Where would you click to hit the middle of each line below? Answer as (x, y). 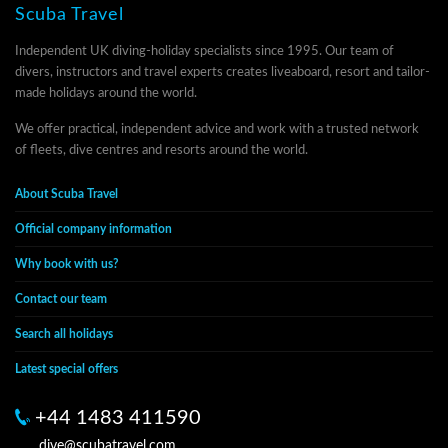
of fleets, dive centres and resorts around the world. (161, 150)
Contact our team (61, 298)
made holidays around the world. (106, 93)
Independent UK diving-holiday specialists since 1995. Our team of (204, 51)
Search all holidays (64, 333)
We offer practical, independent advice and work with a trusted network (217, 129)
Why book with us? (67, 263)
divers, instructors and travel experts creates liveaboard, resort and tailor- (222, 72)
